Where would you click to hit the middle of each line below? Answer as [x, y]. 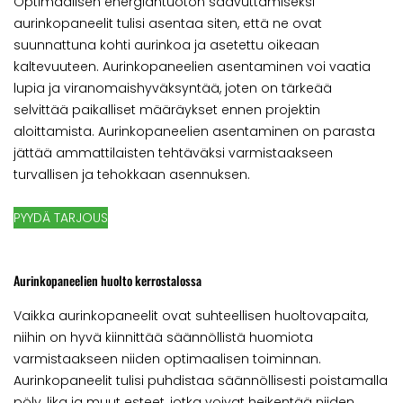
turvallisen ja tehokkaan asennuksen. [132, 174]
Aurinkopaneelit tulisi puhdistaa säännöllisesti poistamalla [201, 381]
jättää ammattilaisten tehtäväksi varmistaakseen [173, 152]
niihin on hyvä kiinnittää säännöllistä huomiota [163, 338]
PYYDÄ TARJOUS [61, 218]
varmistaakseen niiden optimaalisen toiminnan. [167, 359]
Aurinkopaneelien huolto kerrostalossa [107, 281]
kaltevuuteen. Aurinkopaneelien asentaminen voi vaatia [192, 66]
